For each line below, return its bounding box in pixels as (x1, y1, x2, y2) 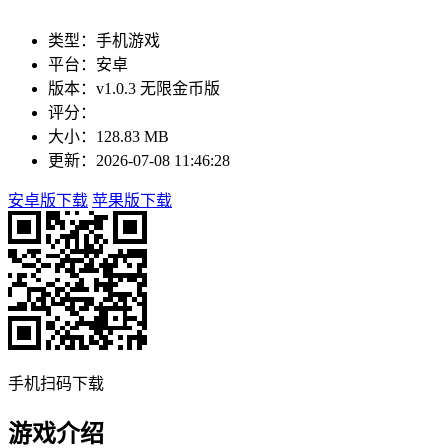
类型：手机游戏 (48, 31, 160, 49)
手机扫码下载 (8, 374, 104, 392)
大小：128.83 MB (48, 127, 169, 145)
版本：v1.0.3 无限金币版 (48, 79, 220, 97)
